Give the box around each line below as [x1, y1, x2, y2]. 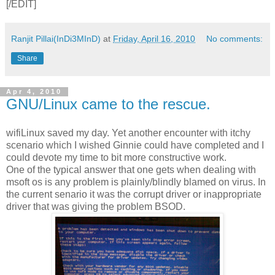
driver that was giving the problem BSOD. [6, 201, 185, 212]
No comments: [206, 33, 263, 44]
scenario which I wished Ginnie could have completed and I [6, 140, 264, 151]
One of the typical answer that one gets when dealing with [6, 165, 258, 176]
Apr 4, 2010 [6, 88, 62, 96]
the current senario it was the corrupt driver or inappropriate [6, 189, 261, 200]
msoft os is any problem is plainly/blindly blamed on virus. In [6, 177, 266, 188]
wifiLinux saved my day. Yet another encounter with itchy [6, 128, 250, 139]
